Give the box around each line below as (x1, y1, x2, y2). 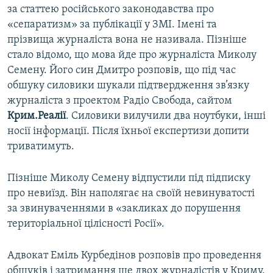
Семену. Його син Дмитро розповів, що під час (7, 65, 236, 77)
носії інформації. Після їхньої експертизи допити (7, 126, 249, 138)
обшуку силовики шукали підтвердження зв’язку (7, 80, 249, 92)
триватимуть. (7, 141, 74, 153)
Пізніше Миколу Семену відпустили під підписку (7, 172, 250, 185)
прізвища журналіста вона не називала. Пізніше (7, 34, 247, 46)
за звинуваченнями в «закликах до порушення (7, 203, 241, 215)
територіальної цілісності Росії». (7, 218, 165, 230)
